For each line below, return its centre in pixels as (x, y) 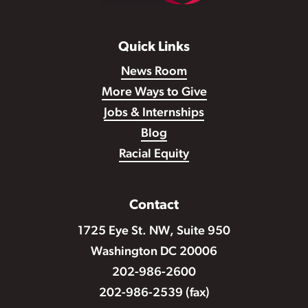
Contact (154, 206)
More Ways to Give (154, 92)
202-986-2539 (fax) (154, 294)
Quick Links (154, 47)
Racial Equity (154, 154)
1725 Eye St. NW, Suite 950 (154, 232)
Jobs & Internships (154, 113)
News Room (154, 71)
